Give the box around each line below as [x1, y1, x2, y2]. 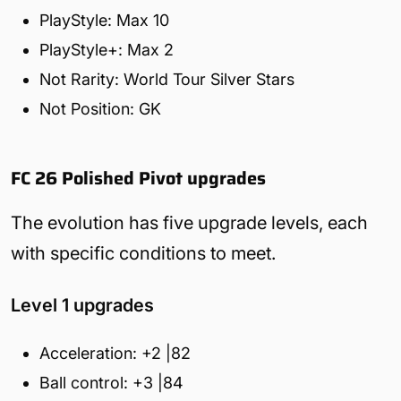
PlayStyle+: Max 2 [39, 39, 174, 59]
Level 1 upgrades [11, 294, 154, 316]
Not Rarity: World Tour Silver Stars [39, 69, 294, 89]
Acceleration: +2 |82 [39, 343, 191, 363]
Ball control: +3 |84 [39, 372, 183, 392]
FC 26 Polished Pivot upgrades [11, 163, 266, 192]
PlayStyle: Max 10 [39, 10, 169, 30]
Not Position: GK [39, 98, 161, 118]
